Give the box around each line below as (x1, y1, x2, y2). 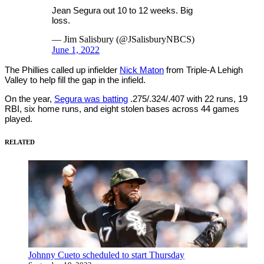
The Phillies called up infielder (5, 64, 120, 75)
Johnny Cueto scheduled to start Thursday (28, 249, 184, 260)
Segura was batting (54, 93, 128, 104)
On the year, (5, 93, 54, 104)
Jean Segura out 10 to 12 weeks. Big (52, 5, 193, 15)
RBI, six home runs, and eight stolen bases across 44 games (5, 103, 239, 114)
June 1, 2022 (52, 44, 100, 55)
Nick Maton (120, 64, 164, 75)
